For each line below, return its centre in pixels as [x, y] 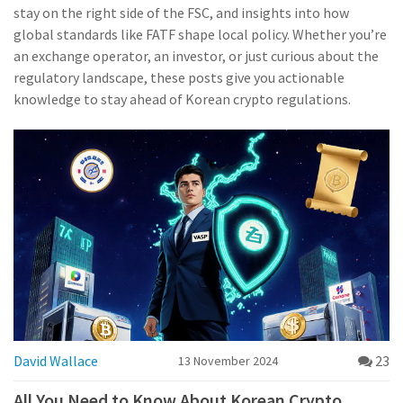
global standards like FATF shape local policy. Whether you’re [200, 34]
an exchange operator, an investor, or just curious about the [196, 56]
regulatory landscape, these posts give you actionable [179, 77]
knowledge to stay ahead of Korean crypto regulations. [182, 99]
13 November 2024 [228, 361]
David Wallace [56, 361]
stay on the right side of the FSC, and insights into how [181, 13]
